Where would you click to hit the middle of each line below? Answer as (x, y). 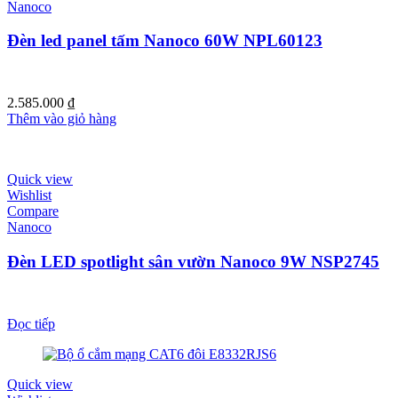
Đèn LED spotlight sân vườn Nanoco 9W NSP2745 (193, 262)
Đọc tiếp (31, 324)
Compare (33, 211)
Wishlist (29, 195)
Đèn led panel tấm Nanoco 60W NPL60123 (165, 41)
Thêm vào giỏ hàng (62, 119)
